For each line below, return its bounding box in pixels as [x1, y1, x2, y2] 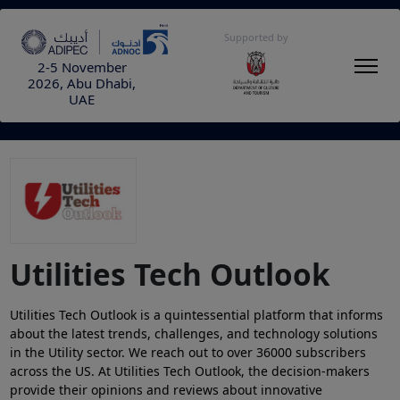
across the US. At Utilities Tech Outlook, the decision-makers [9, 362, 370, 379]
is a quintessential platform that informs [139, 305, 383, 323]
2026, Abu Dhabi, [28, 74, 136, 93]
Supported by [224, 30, 289, 45]
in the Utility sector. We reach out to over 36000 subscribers [9, 343, 366, 361]
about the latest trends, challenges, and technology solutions [9, 324, 378, 342]
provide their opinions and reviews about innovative [9, 380, 322, 398]
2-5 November [37, 58, 127, 77]
